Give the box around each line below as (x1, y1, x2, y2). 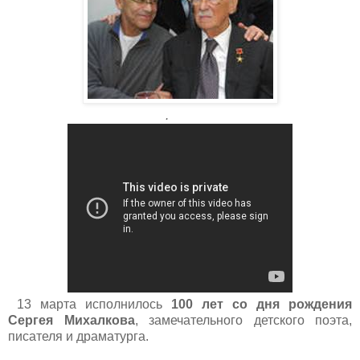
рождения (288, 297, 352, 311)
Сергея (8, 313, 53, 327)
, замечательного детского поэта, (134, 313, 352, 327)
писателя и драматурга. (8, 329, 149, 343)
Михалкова (63, 313, 135, 327)
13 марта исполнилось (17, 297, 171, 311)
